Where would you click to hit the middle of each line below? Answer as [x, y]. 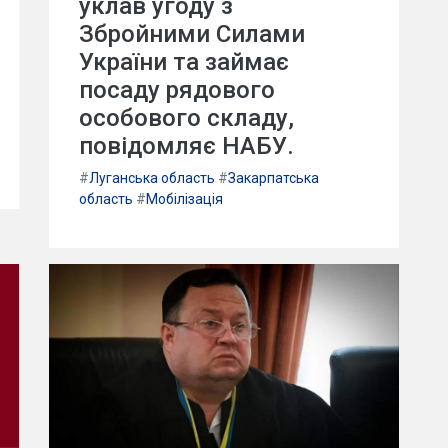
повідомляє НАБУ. [186, 146]
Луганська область [152, 178]
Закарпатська [273, 178]
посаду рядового [177, 90]
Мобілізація [184, 199]
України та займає [184, 62]
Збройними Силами [192, 34]
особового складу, [186, 118]
